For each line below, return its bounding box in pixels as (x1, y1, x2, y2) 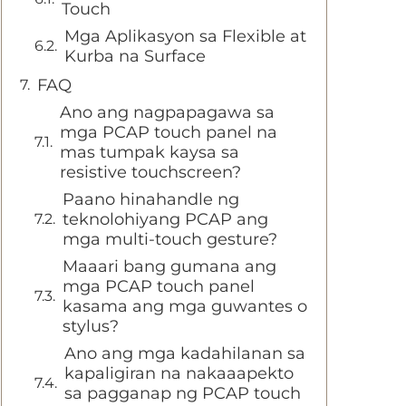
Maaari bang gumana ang (63, 256, 276, 276)
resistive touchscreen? (60, 162, 241, 182)
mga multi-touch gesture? (63, 229, 277, 249)
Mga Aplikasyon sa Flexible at (64, 26, 306, 46)
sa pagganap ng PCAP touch (64, 383, 301, 403)
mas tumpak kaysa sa (60, 142, 239, 162)
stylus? (63, 316, 119, 336)
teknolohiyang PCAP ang (63, 209, 268, 229)
